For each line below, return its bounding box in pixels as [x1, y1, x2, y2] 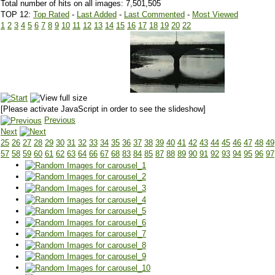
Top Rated [33, 9, 69, 19]
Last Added [77, 9, 117, 19]
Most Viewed [192, 9, 238, 19]
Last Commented [124, 9, 185, 19]
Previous [44, 115, 76, 125]
